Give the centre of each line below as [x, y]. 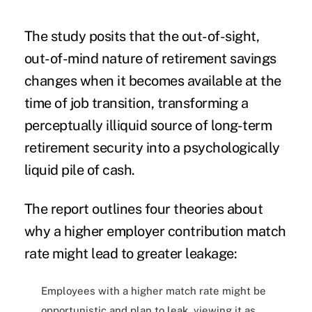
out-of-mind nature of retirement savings [150, 59]
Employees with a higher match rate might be [153, 291]
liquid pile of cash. [79, 170]
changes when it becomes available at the [153, 81]
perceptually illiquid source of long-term [148, 126]
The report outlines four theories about [143, 209]
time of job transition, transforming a [136, 103]
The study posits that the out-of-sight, [142, 37]
